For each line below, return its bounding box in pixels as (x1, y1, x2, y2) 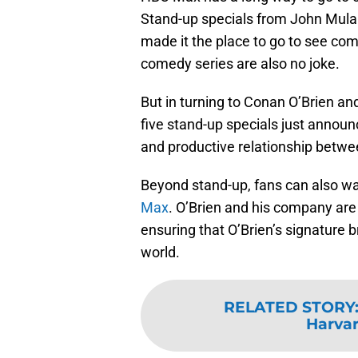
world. (141, 244, 180, 261)
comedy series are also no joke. (141, 55, 340, 73)
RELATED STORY (223, 297, 355, 317)
